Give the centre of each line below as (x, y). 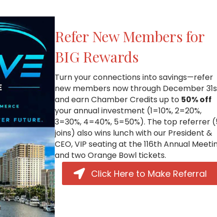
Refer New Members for (130, 37)
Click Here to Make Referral (149, 174)
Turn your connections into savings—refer (134, 77)
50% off (197, 100)
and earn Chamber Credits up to (118, 100)
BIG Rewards (97, 57)
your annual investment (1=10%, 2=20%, (128, 111)
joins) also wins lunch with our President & (134, 133)
